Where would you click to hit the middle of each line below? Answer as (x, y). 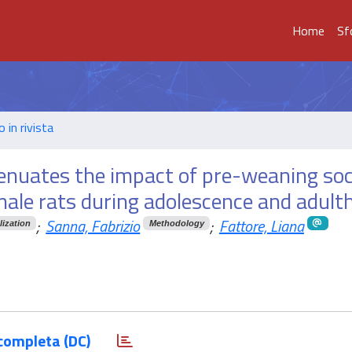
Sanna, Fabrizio (93, 226)
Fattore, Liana (261, 226)
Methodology (176, 223)
